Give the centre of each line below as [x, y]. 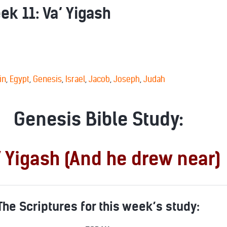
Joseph [127, 79]
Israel [75, 79]
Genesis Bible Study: [98, 119]
